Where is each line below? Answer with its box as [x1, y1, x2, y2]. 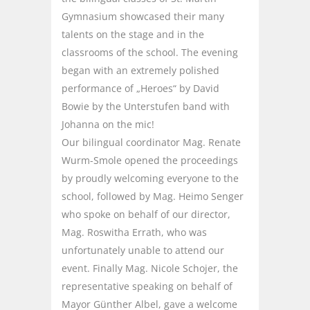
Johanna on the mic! [62, 117, 154, 131]
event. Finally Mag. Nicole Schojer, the [62, 261, 238, 275]
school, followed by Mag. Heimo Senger [62, 189, 244, 203]
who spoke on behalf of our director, [62, 207, 230, 221]
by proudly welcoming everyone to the [62, 171, 239, 185]
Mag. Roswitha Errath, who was [62, 225, 207, 239]
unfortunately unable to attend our [62, 243, 224, 257]
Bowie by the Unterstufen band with [62, 99, 230, 113]
